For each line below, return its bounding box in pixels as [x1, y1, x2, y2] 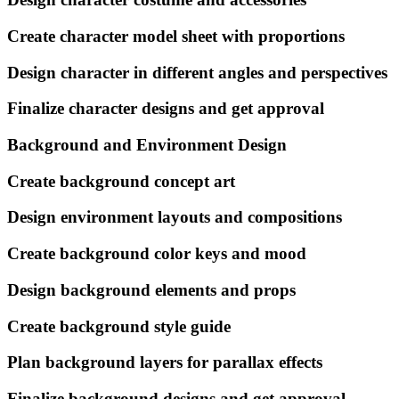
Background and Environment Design [7, 134, 287, 154]
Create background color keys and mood [7, 244, 306, 264]
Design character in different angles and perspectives [7, 62, 387, 82]
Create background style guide [7, 316, 231, 336]
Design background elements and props [7, 280, 296, 299]
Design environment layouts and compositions [7, 208, 342, 227]
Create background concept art [7, 171, 235, 191]
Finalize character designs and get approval [7, 99, 324, 118]
